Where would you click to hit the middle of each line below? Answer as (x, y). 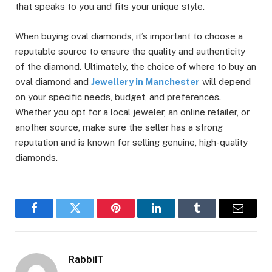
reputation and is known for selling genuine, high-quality (131, 142)
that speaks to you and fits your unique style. (110, 7)
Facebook (55, 217)
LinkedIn (175, 217)
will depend (225, 81)
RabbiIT (86, 259)
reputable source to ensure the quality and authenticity (130, 51)
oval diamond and (53, 81)
